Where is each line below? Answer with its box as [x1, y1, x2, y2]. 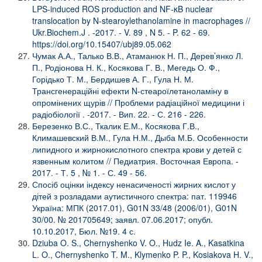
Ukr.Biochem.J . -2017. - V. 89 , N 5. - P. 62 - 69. [32, 26, 210, 38]
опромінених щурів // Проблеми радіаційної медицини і [32, 96, 244, 108]
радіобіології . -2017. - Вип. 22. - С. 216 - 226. [32, 108, 206, 120]
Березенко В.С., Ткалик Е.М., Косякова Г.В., [32, 119, 199, 132]
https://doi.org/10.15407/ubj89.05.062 [32, 37, 171, 50]
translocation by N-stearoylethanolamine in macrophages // [32, 14, 250, 26]
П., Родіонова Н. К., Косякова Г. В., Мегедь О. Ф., [32, 61, 220, 73]
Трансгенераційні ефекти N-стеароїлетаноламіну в [32, 84, 228, 96]
